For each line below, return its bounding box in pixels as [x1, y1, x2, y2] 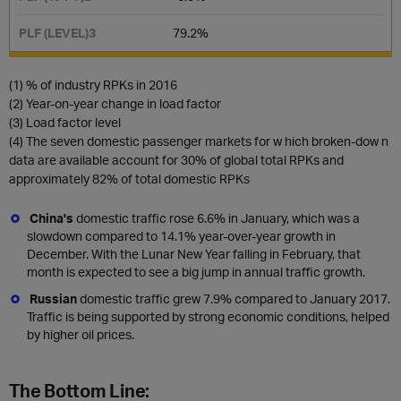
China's [30, 210, 76, 226]
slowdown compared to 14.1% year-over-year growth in [27, 228, 336, 243]
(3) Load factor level [9, 115, 121, 130]
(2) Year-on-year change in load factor [9, 96, 221, 111]
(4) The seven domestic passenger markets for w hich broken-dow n [9, 133, 388, 149]
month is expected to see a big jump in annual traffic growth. [27, 264, 365, 279]
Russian [30, 291, 80, 306]
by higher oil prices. [27, 327, 134, 342]
